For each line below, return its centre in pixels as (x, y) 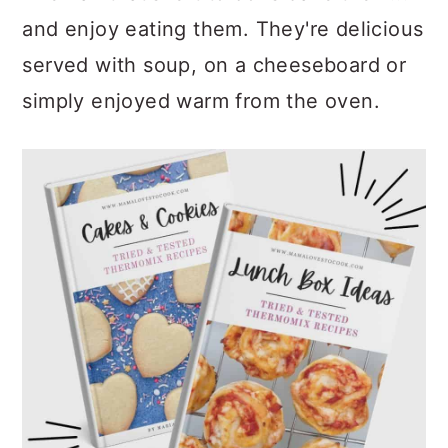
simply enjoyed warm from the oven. (201, 101)
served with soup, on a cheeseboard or (214, 65)
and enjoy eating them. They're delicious (223, 29)
